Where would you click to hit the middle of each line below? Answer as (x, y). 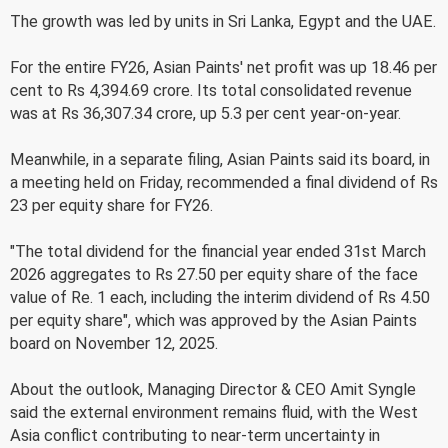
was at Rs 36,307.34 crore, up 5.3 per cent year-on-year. (205, 113)
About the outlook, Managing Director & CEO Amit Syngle (213, 389)
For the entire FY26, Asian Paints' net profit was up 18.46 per (223, 67)
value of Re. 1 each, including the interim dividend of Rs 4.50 (220, 297)
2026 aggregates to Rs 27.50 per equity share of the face (214, 274)
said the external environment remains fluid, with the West (214, 412)
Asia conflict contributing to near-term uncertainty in (195, 435)
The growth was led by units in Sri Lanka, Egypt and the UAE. (223, 21)
